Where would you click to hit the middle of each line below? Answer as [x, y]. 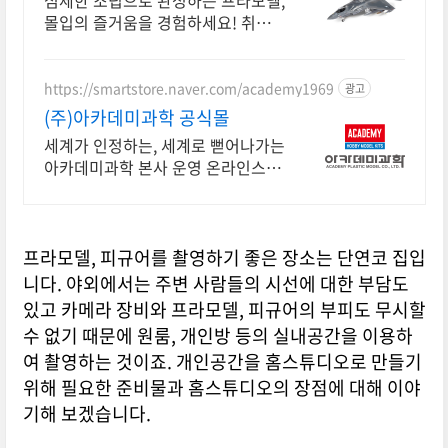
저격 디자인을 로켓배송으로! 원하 [157, 44]
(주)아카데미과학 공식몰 [136, 118]
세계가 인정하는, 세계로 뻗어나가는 [164, 145]
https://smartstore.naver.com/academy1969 [188, 87]
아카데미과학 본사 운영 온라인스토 [162, 167]
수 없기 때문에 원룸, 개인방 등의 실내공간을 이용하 [217, 336]
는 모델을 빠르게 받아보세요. [141, 66]
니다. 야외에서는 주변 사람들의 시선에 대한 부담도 [215, 284]
